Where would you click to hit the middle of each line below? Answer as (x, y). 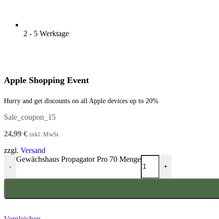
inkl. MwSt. (45, 134)
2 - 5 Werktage (46, 33)
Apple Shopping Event (46, 80)
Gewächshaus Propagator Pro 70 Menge (78, 159)
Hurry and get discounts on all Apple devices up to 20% (81, 101)
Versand (33, 150)
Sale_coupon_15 (30, 117)
